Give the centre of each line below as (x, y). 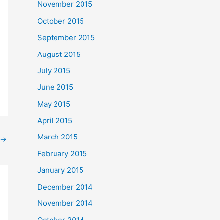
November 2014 (65, 203)
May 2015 (54, 104)
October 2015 (61, 21)
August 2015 (59, 54)
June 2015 (55, 87)
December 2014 (65, 187)
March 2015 (57, 137)
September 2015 (66, 37)
